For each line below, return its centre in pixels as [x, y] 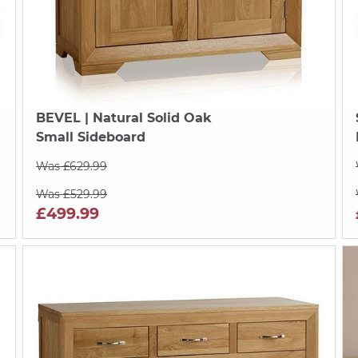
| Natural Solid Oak [146, 117]
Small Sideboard [90, 137]
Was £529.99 [71, 194]
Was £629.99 [71, 166]
